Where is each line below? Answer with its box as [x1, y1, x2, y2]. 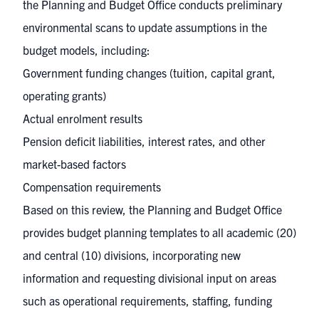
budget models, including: [23, 43, 150, 58]
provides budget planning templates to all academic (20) [23, 225, 296, 240]
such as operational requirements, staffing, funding [23, 293, 272, 308]
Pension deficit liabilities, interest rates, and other [23, 134, 266, 149]
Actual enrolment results [23, 111, 142, 126]
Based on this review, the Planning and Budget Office [23, 202, 282, 217]
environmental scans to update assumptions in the [23, 20, 267, 35]
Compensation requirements [23, 179, 161, 194]
